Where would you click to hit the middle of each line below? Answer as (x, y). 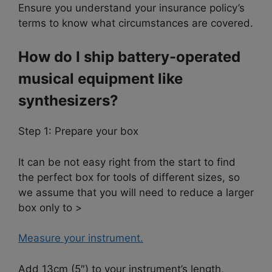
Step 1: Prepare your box (78, 131)
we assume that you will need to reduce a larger (136, 192)
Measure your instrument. (81, 238)
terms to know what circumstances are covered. (136, 23)
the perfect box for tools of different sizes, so (129, 177)
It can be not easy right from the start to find (127, 162)
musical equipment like (100, 79)
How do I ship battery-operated (129, 57)
